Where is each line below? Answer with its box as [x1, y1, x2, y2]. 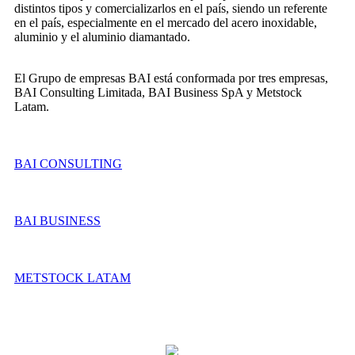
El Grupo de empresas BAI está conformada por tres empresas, [14, 71, 328, 85]
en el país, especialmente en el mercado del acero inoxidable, [14, 15, 317, 29]
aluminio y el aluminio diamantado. [14, 29, 190, 44]
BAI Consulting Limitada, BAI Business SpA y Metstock [14, 85, 302, 99]
